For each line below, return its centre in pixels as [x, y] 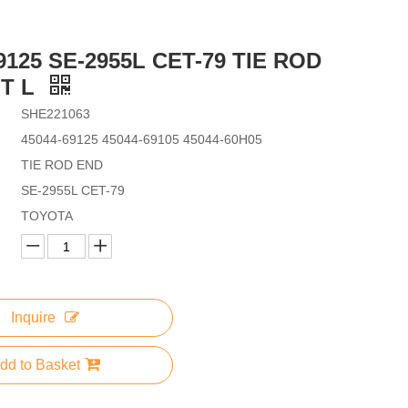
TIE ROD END [62, 165]
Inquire [33, 318]
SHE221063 [56, 114]
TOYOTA [47, 216]
